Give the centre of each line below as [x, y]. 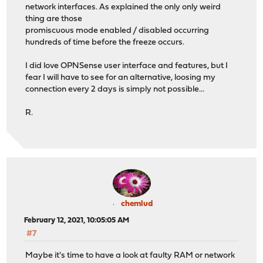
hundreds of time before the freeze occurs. [105, 42]
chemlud [137, 204]
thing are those [54, 19]
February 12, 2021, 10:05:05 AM [77, 221]
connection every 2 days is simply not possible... [115, 89]
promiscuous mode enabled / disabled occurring [117, 31]
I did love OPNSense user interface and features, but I [127, 66]
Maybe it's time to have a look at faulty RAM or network [130, 255]
